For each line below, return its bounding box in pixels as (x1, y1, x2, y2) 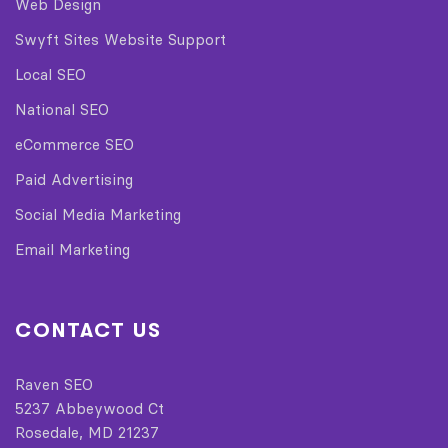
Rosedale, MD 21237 (15, 422, 159, 442)
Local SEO (15, 64, 86, 84)
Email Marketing (15, 239, 130, 259)
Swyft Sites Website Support (15, 29, 226, 49)
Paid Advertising (15, 169, 133, 189)
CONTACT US (15, 318, 162, 342)
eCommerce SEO (15, 134, 134, 154)
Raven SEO (15, 374, 93, 394)
